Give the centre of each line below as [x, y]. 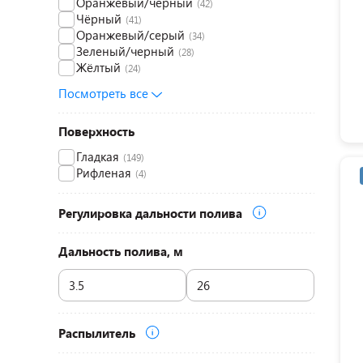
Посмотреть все [105, 93]
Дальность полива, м [121, 251]
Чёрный [99, 19]
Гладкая [98, 156]
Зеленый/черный [125, 51]
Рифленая [104, 173]
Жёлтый [98, 67]
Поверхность [96, 131]
